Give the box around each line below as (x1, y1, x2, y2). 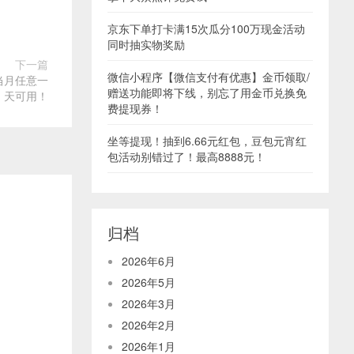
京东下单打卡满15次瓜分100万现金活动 (107, 21, 305, 37)
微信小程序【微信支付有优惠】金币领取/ (107, 69, 310, 85)
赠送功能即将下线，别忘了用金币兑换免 (107, 85, 307, 101)
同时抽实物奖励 (107, 36, 185, 53)
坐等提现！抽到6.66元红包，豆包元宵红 (107, 133, 307, 149)
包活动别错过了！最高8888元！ (107, 149, 265, 165)
